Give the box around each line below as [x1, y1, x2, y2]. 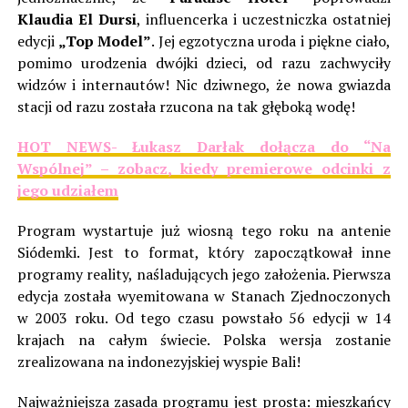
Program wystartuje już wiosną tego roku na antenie [16, 220, 392, 241]
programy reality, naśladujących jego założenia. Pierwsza [16, 264, 392, 285]
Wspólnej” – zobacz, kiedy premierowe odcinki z [16, 158, 392, 179]
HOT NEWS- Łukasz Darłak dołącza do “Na [16, 137, 392, 158]
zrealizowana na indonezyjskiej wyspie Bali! [16, 352, 301, 372]
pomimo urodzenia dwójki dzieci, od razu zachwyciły [16, 53, 392, 74]
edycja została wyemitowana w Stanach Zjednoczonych [16, 286, 392, 307]
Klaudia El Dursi [16, 9, 137, 30]
